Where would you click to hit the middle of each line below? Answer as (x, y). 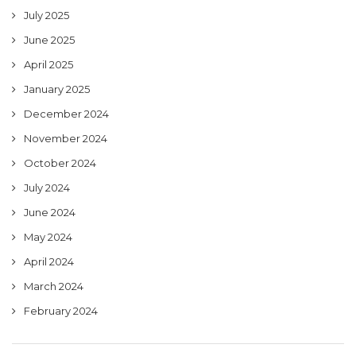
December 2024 (66, 114)
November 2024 (66, 138)
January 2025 (57, 89)
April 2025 (48, 64)
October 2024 (60, 163)
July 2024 (47, 188)
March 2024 (54, 286)
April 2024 (49, 261)
